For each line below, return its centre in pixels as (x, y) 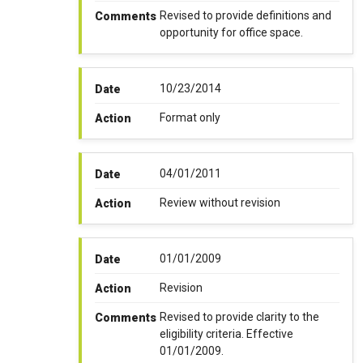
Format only (190, 118)
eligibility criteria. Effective (226, 334)
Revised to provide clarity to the (239, 317)
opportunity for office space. (231, 33)
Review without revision (220, 203)
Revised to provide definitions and (245, 16)
